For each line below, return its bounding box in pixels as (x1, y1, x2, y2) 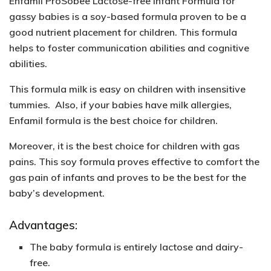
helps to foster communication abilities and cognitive (9, 42, 249, 54)
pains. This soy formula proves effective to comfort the (9, 155, 260, 168)
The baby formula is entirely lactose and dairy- (30, 241, 244, 253)
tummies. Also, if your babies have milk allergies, (9, 99, 232, 111)
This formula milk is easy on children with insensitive (9, 83, 246, 96)
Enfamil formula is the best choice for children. (9, 114, 220, 127)
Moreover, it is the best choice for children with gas (9, 140, 240, 152)
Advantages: (9, 217, 77, 232)
